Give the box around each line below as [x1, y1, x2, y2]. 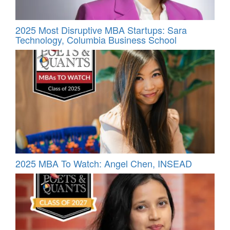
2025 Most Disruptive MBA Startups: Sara [15, 23, 187, 36]
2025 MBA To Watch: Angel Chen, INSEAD [15, 156, 192, 170]
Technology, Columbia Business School [15, 32, 177, 46]
